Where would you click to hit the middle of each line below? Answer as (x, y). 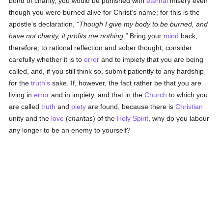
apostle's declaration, (43, 24)
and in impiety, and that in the (97, 95)
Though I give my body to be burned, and (144, 24)
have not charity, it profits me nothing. (67, 36)
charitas (81, 118)
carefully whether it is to (47, 59)
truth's (41, 83)
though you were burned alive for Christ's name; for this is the (105, 12)
